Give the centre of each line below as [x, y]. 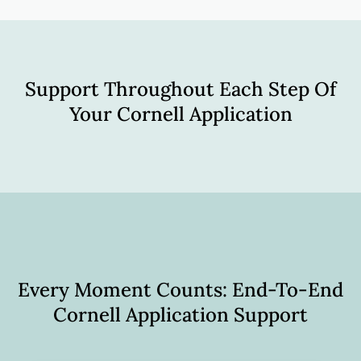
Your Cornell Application [180, 114]
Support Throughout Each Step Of [180, 89]
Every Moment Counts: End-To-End [180, 290]
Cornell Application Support [180, 315]
